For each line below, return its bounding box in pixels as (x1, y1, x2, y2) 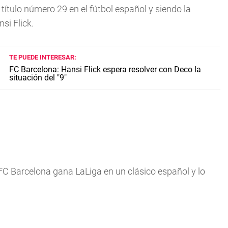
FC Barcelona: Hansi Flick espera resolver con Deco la (9, 65, 201, 74)
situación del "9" (9, 73, 67, 82)
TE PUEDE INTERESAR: (9, 53, 76, 61)
